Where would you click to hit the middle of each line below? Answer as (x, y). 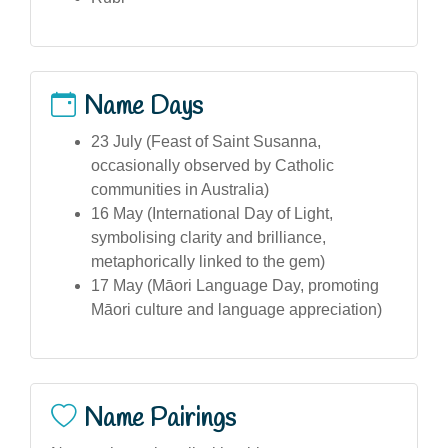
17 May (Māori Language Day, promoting (235, 285)
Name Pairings (160, 418)
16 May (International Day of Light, (212, 213)
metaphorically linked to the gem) (208, 261)
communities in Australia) (180, 189)
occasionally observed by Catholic (212, 165)
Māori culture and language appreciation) (236, 309)
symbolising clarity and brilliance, (208, 237)
